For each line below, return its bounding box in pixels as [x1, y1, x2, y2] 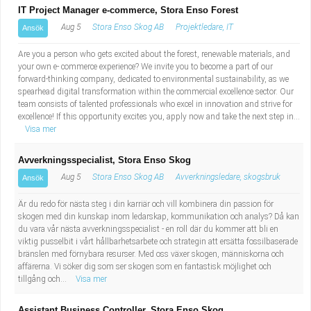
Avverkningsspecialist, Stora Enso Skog [18, 155, 191, 165]
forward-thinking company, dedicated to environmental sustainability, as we [18, 74, 289, 84]
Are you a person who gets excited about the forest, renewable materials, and [18, 49, 290, 59]
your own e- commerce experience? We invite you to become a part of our [18, 62, 273, 72]
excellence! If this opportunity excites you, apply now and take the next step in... [18, 112, 300, 121]
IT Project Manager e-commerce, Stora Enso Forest [18, 5, 238, 15]
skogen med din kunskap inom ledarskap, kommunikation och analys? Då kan [18, 212, 299, 221]
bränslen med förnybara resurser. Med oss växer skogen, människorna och [18, 249, 284, 259]
